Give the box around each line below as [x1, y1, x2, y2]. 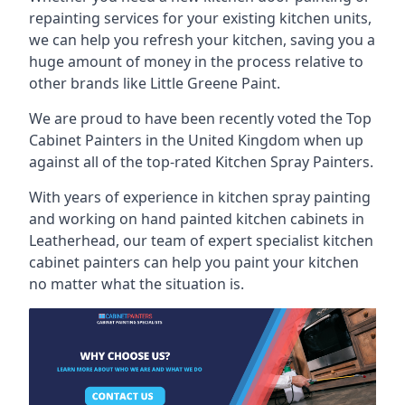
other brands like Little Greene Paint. [29, 73, 280, 93]
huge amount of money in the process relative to [29, 52, 363, 71]
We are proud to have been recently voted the [29, 108, 346, 128]
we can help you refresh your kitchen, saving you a [29, 30, 375, 50]
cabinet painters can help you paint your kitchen [29, 252, 359, 272]
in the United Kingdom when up [142, 130, 363, 150]
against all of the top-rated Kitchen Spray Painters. [29, 152, 373, 172]
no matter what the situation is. [29, 274, 244, 294]
